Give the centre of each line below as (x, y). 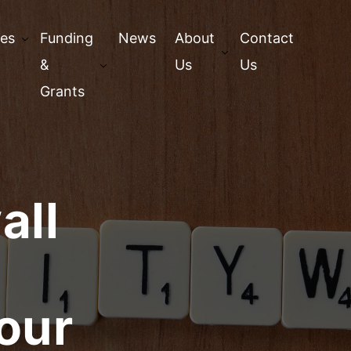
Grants (62, 91)
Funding (67, 38)
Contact (267, 38)
